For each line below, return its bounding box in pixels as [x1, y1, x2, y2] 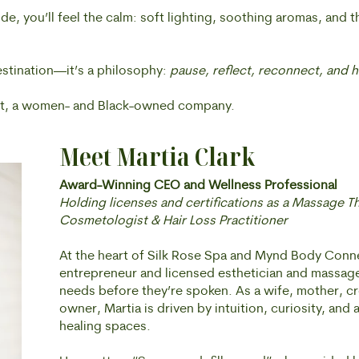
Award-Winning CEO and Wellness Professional [59, 179, 337, 192]
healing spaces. [59, 321, 151, 333]
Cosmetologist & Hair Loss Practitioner [59, 215, 291, 228]
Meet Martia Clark [59, 140, 255, 173]
